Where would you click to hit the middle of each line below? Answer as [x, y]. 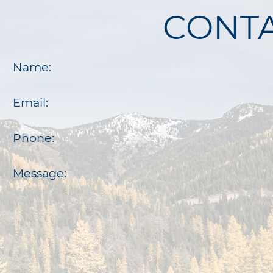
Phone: [33, 137]
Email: [30, 102]
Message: [39, 173]
